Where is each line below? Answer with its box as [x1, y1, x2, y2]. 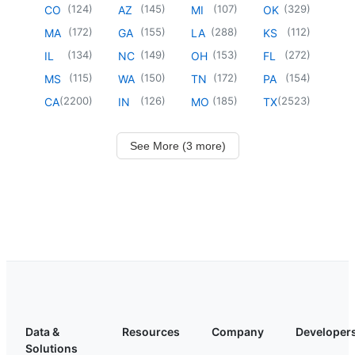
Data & [25, 324, 59, 338]
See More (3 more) [129, 139, 226, 152]
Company [212, 324, 264, 338]
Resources [122, 324, 180, 338]
